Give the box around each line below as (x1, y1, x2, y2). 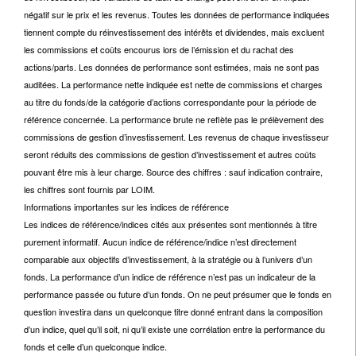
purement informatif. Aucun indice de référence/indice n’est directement (24, 235, 296, 248)
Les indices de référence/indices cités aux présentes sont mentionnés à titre (24, 218, 317, 230)
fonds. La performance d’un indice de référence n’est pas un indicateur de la (24, 270, 315, 283)
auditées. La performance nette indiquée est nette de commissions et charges (24, 78, 323, 91)
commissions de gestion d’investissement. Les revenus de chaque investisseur (24, 130, 329, 143)
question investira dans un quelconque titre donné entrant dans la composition (24, 305, 323, 318)
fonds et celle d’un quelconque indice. (24, 340, 167, 353)
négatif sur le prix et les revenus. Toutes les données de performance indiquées (24, 8, 330, 21)
